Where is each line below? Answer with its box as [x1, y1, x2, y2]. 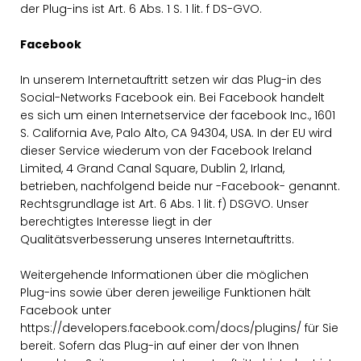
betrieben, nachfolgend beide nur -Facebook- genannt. [20, 178, 340, 194]
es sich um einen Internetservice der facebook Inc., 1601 [20, 107, 335, 123]
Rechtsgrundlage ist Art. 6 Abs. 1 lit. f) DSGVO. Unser [20, 196, 309, 212]
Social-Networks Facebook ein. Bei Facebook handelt [20, 89, 325, 106]
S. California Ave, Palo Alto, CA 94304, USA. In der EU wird [20, 125, 332, 141]
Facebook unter [20, 302, 111, 318]
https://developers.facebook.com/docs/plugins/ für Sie [20, 320, 338, 336]
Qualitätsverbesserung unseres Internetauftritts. [20, 231, 294, 247]
